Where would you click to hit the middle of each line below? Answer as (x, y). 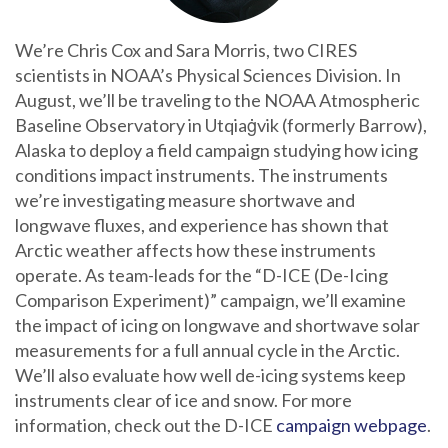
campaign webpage (351, 425)
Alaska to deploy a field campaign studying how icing (216, 150)
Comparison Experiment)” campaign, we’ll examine (210, 300)
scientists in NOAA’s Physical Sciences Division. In (208, 75)
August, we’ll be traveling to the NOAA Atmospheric (217, 100)
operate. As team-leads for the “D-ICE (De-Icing (201, 275)
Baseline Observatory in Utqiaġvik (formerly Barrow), (221, 125)
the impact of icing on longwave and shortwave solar (217, 325)
